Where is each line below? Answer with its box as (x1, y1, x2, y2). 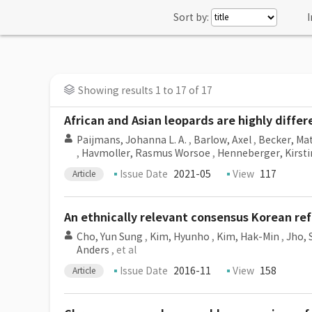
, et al (109, 244, 136, 256)
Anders (77, 244, 109, 256)
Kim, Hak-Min (217, 231, 279, 243)
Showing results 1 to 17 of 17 (78, 84, 212, 97)
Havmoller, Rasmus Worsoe (81, 147, 210, 159)
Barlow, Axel (194, 134, 251, 146)
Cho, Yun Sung (77, 231, 143, 243)
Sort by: (173, 11, 209, 24)
